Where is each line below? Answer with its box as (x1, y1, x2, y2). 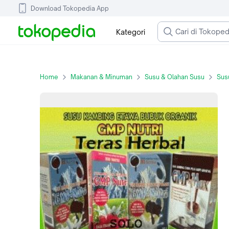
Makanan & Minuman (71, 73, 132, 81)
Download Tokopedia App (31, 4, 109, 12)
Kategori (116, 27, 145, 36)
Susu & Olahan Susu (145, 73, 204, 81)
